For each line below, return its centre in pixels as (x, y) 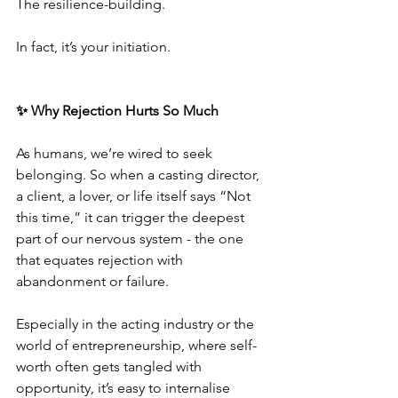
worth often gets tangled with (111, 366)
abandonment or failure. (92, 281)
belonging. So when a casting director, (139, 175)
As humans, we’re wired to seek (116, 153)
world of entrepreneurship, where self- (136, 345)
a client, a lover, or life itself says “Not (135, 196)
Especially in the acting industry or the (137, 324)
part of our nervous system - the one (131, 239)
